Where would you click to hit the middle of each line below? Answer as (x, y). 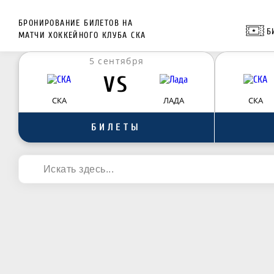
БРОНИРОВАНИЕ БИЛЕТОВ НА (76, 23)
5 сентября (117, 61)
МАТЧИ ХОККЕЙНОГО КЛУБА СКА (82, 35)
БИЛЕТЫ (116, 127)
